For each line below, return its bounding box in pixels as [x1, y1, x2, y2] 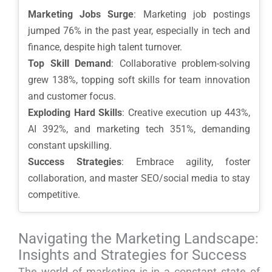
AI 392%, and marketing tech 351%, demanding [28, 123, 250, 135]
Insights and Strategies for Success [18, 246, 246, 264]
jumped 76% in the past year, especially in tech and [28, 25, 250, 37]
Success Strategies [28, 156, 121, 168]
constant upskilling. [28, 140, 112, 152]
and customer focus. [28, 90, 116, 103]
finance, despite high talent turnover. [28, 41, 182, 53]
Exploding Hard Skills [28, 107, 122, 119]
